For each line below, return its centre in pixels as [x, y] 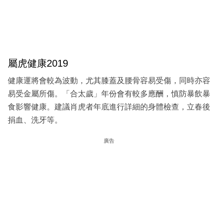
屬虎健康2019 [38, 64]
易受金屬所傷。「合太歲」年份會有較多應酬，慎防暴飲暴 [109, 93]
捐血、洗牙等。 [35, 120]
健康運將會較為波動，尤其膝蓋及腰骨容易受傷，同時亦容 [109, 80]
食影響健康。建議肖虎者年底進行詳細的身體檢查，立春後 [109, 107]
